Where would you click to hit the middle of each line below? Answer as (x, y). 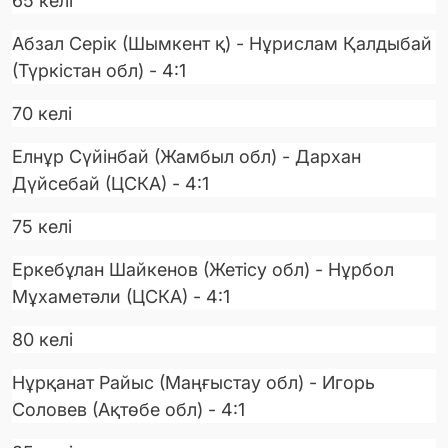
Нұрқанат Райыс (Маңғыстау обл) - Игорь (193, 383)
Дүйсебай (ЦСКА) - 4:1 (110, 184)
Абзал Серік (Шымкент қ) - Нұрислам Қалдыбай (222, 44)
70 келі (42, 114)
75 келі (42, 227)
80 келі (42, 340)
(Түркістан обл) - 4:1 (99, 71)
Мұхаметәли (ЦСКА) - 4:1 (121, 297)
